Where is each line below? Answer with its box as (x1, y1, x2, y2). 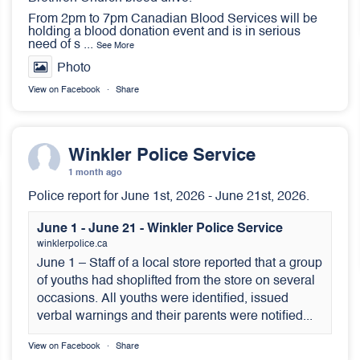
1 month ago (68, 169, 122, 178)
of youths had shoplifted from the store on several (37, 275, 315, 288)
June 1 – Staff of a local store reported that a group (37, 257, 322, 270)
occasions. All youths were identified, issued (37, 292, 288, 305)
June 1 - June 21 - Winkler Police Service (37, 223, 283, 235)
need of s (28, 39, 80, 51)
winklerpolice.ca (37, 239, 108, 249)
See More (96, 42, 134, 51)
